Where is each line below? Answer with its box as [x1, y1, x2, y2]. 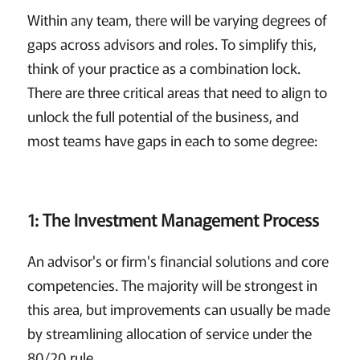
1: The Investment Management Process [27, 207, 323, 232]
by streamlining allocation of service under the [27, 322, 312, 344]
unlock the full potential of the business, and [27, 104, 299, 126]
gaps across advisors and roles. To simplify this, [27, 32, 317, 54]
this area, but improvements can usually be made [27, 298, 330, 320]
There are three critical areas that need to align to [27, 80, 327, 102]
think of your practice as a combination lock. [27, 56, 301, 78]
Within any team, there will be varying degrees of [27, 8, 327, 30]
